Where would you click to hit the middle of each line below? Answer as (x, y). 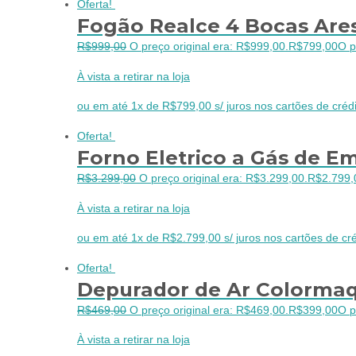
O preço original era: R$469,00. (209, 310)
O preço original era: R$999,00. (209, 47)
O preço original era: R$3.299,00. (223, 179)
